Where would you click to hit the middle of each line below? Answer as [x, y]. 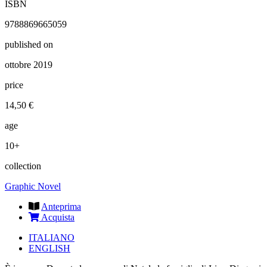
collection [23, 166]
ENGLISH [49, 248]
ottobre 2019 [29, 64]
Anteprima [61, 206]
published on [29, 44]
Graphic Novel [33, 186]
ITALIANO [52, 237]
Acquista [57, 217]
